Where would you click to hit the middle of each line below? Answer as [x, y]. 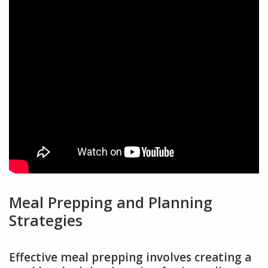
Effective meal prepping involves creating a [130, 258]
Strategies [46, 220]
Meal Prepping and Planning [111, 202]
